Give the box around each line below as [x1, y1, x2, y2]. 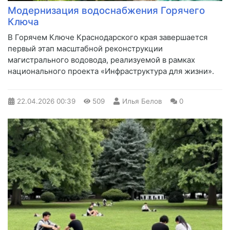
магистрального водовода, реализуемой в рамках [8, 55, 195, 65]
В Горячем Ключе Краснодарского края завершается [8, 32, 207, 43]
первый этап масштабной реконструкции [8, 44, 163, 54]
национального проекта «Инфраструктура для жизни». [8, 66, 214, 76]
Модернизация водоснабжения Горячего [8, 5, 205, 17]
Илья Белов [122, 97, 162, 106]
